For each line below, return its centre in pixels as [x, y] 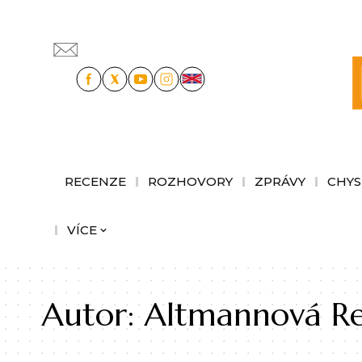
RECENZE [95, 181]
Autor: [93, 314]
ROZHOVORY [190, 181]
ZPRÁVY [280, 181]
